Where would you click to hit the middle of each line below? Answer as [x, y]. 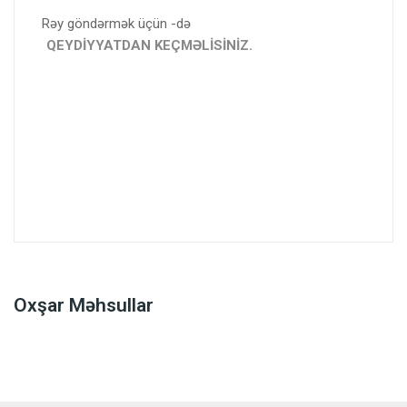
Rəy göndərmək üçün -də [116, 24]
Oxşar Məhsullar [84, 305]
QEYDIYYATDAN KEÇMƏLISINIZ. [149, 45]
